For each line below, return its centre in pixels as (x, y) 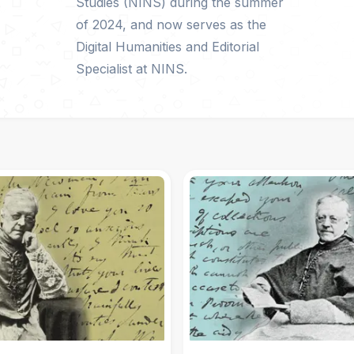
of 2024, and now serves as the (171, 24)
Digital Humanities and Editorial (168, 47)
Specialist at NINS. (132, 69)
